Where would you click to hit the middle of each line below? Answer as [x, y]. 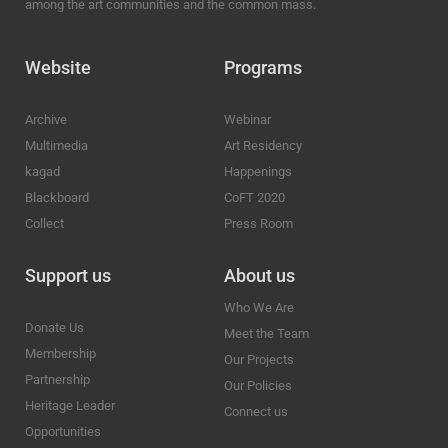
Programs [263, 68]
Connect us [256, 412]
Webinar [247, 120]
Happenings [258, 172]
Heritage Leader [70, 406]
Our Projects [259, 360]
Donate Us [54, 328]
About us [259, 276]
